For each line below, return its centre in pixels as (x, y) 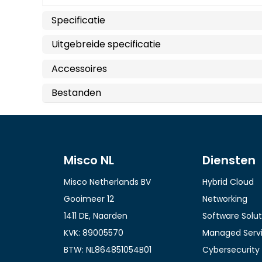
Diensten (229, 160)
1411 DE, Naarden (96, 216)
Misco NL (89, 160)
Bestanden (76, 92)
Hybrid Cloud (228, 182)
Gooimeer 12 (89, 199)
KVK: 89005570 (94, 232)
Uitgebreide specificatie (106, 44)
